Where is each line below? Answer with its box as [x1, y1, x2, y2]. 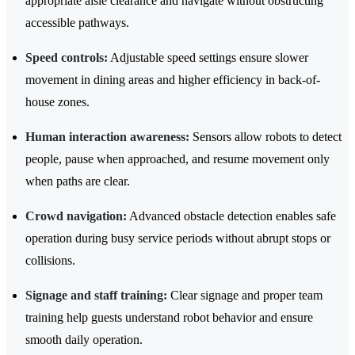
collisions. [25, 254, 75, 268]
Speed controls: [25, 51, 108, 65]
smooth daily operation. [25, 333, 143, 347]
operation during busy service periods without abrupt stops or [25, 231, 330, 246]
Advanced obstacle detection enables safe [127, 209, 336, 223]
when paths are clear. [25, 174, 130, 189]
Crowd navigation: [25, 209, 127, 223]
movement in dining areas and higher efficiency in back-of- [25, 73, 320, 87]
